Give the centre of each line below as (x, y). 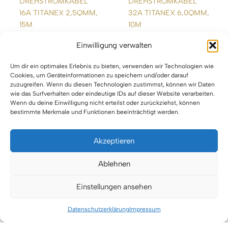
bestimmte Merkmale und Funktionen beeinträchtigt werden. (95, 112)
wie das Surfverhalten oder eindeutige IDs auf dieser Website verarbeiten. (112, 94)
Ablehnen (114, 164)
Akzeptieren (114, 141)
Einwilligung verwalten (114, 45)
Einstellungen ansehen (114, 187)
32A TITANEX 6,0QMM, (168, 12)
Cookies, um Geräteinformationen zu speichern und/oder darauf (99, 75)
